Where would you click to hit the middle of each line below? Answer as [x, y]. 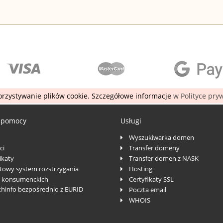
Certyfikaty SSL [152, 179]
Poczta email [148, 189]
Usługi [131, 120]
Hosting [141, 168]
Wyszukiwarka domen [162, 137]
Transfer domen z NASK [164, 158]
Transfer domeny [155, 148]
